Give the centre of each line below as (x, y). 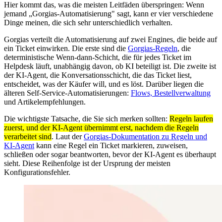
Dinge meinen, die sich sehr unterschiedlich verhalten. (88, 22)
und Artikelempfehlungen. (45, 102)
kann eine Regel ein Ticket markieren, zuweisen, (111, 145)
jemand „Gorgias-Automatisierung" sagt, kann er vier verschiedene (109, 13)
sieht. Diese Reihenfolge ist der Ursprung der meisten (87, 163)
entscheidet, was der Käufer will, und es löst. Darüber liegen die (104, 84)
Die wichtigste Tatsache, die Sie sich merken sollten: (87, 118)
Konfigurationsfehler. (37, 172)
